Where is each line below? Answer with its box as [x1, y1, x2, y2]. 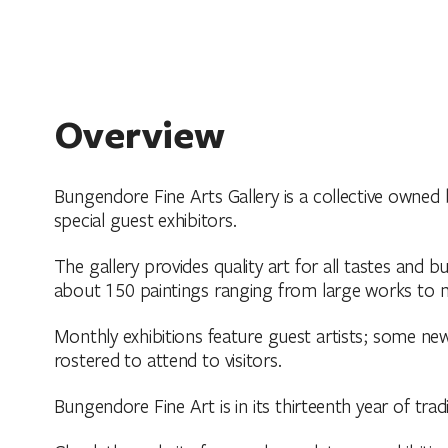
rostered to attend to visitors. [53, 346, 283, 372]
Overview [53, 106, 225, 159]
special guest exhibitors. [53, 206, 238, 232]
